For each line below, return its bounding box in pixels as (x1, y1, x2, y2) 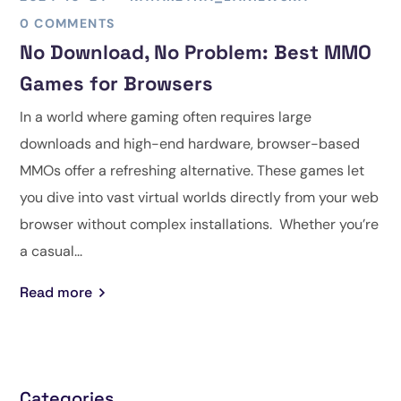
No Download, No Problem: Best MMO (20, 38, 372, 64)
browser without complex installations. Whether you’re (20, 214, 380, 234)
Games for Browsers (20, 70, 214, 96)
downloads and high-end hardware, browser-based (20, 133, 361, 153)
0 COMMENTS (20, 14, 115, 31)
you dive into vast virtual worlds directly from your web (20, 187, 380, 207)
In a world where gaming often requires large (20, 107, 312, 126)
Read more (20, 282, 93, 302)
